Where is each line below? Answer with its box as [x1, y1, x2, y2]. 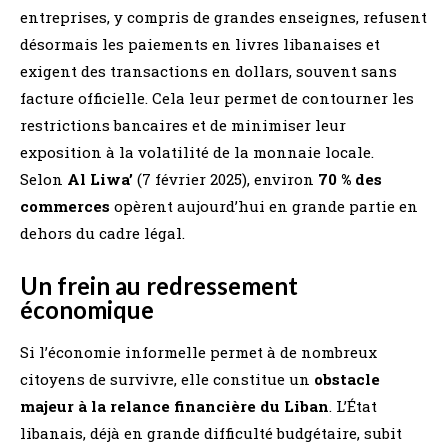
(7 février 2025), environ [133, 168, 318, 189]
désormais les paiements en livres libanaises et [20, 33, 380, 54]
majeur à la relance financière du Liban [20, 395, 329, 416]
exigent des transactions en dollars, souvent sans [20, 60, 397, 81]
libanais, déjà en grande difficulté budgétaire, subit [20, 422, 402, 443]
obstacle [314, 368, 380, 389]
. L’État [329, 395, 377, 416]
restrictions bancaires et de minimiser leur [20, 114, 346, 135]
